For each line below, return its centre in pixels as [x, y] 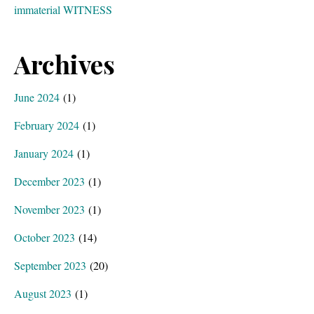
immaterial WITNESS [63, 9]
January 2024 [44, 153]
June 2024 [37, 97]
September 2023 [50, 265]
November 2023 [49, 209]
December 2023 [49, 181]
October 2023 [45, 237]
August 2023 [43, 293]
